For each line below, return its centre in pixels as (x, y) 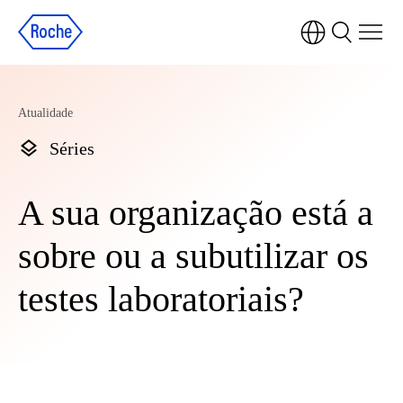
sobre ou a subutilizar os (193, 256)
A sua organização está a (196, 213)
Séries (72, 148)
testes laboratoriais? (161, 299)
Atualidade (45, 113)
